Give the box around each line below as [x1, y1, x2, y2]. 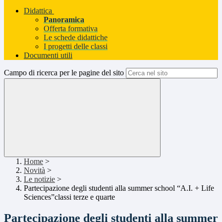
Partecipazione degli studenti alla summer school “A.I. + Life [24, 184, 214, 193]
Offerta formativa [44, 24, 98, 33]
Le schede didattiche [44, 33, 108, 42]
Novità [24, 166, 45, 175]
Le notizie [24, 175, 55, 184]
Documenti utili [24, 51, 72, 60]
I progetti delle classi [44, 42, 108, 51]
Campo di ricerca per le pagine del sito [4, 68, 124, 77]
